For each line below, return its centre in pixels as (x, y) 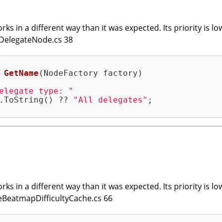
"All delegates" (111, 100)
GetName (21, 73)
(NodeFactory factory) (91, 73)
